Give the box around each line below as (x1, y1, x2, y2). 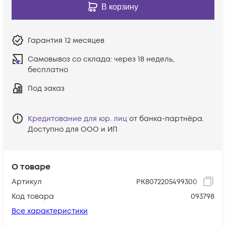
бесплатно (28, 65, 68, 75)
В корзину (101, 2, 138, 11)
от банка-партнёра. (129, 114, 204, 124)
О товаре (12, 161, 50, 173)
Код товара (12, 191, 54, 201)
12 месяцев (65, 35, 104, 45)
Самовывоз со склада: (28, 54, 114, 64)
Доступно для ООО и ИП (28, 124, 118, 134)
